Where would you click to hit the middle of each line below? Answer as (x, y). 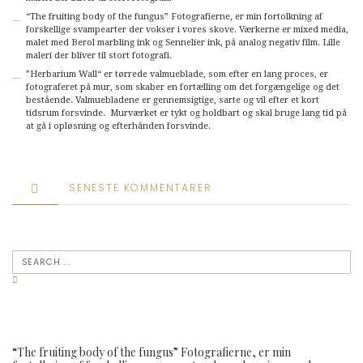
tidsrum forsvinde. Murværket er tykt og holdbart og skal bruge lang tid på (186, 113)
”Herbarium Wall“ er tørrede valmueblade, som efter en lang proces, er (177, 75)
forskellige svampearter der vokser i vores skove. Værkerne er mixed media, (187, 30)
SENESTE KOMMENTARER (141, 187)
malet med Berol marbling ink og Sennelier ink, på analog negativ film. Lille (183, 43)
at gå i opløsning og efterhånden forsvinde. (119, 126)
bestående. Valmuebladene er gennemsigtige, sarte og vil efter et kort (172, 100)
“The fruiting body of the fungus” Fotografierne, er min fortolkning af (174, 17)
